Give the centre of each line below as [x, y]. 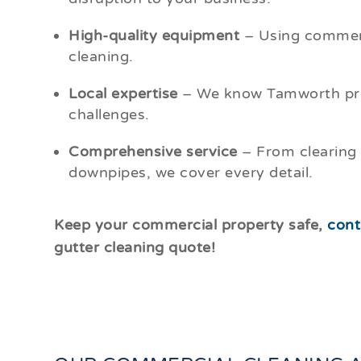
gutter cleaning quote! [135, 248]
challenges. [109, 115]
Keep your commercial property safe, [191, 225]
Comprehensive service [153, 152]
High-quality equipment [154, 36]
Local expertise [126, 94]
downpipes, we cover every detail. [191, 173]
